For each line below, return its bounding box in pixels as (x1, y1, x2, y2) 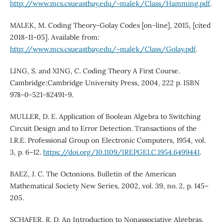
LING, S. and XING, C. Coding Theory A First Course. (9, 66, 180, 76)
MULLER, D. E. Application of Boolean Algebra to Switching (9, 112, 201, 121)
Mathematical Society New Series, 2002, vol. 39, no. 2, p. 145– (9, 181, 209, 191)
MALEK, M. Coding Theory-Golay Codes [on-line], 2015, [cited (9, 21, 211, 30)
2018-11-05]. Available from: (9, 33, 100, 42)
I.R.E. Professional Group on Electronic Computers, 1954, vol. (9, 136, 206, 145)
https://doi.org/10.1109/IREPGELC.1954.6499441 (43, 148, 200, 157)
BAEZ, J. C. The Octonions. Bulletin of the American (9, 169, 176, 179)
